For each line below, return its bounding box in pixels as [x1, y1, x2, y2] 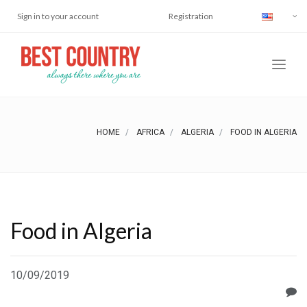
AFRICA [136, 127, 164, 137]
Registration [169, 11, 213, 21]
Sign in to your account [17, 11, 99, 21]
